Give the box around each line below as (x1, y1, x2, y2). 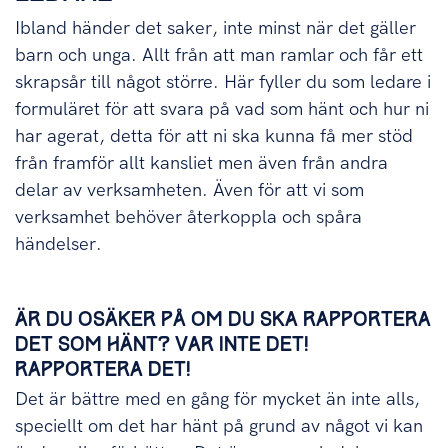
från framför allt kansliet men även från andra (15, 152, 388, 175)
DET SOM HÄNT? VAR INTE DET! (15, 334, 309, 356)
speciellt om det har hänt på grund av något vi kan (15, 415, 423, 438)
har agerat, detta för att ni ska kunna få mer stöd (15, 125, 413, 148)
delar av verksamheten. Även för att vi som (15, 179, 364, 202)
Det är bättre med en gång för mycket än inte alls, (15, 388, 420, 411)
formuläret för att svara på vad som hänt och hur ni (15, 98, 429, 121)
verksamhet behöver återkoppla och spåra (15, 206, 362, 229)
